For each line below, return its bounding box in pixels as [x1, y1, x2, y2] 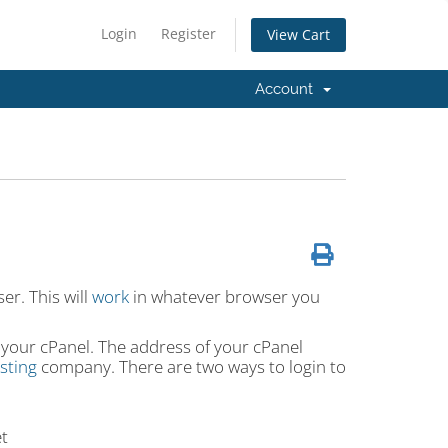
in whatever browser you [128, 285, 320, 308]
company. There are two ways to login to [36, 355, 346, 378]
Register [161, 24, 216, 43]
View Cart [267, 25, 330, 45]
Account [255, 80, 321, 98]
